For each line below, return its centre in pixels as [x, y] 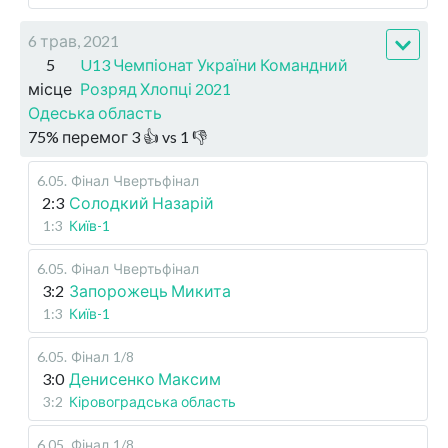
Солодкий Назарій [141, 203]
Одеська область [95, 113]
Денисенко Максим [145, 379]
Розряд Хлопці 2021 [155, 89]
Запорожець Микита [150, 291]
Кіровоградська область [152, 402]
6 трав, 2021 [73, 41]
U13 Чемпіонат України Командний [214, 65]
